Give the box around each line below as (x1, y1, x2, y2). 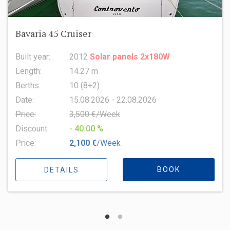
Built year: (15, 51, 50, 62)
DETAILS (44, 165, 79, 174)
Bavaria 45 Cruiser (15, 27, 91, 40)
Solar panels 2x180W (89, 51, 170, 62)
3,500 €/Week (69, 109, 120, 119)
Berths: (15, 80, 41, 90)
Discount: (15, 123, 49, 133)
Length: (15, 66, 42, 76)
